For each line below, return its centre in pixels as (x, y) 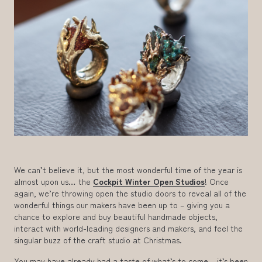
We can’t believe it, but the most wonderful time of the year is (128, 169)
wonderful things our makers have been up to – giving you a (122, 204)
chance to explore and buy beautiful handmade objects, (116, 216)
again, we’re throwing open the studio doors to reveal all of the (130, 193)
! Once (217, 181)
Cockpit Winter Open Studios (149, 181)
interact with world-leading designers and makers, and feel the (128, 228)
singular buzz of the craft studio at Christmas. (98, 239)
